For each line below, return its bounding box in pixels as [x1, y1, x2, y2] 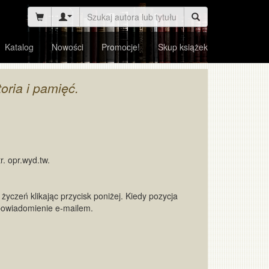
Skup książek [158, 40, 208, 53]
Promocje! [101, 40, 140, 53]
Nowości [52, 40, 83, 53]
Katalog [5, 40, 34, 53]
